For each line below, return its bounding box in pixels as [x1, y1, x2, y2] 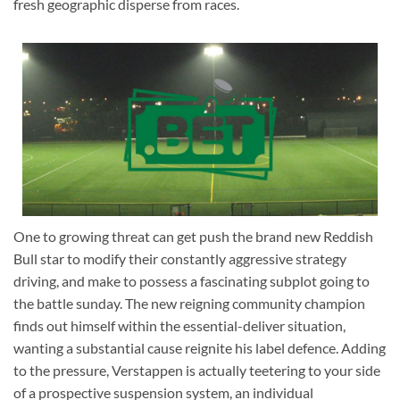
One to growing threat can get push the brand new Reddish [13, 228, 373, 246]
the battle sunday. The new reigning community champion [13, 295, 365, 312]
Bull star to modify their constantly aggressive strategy [13, 250, 346, 268]
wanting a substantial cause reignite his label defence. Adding [13, 339, 386, 357]
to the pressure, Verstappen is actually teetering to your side [13, 362, 380, 379]
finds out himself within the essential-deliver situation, [13, 317, 346, 335]
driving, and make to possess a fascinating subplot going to [13, 272, 370, 290]
